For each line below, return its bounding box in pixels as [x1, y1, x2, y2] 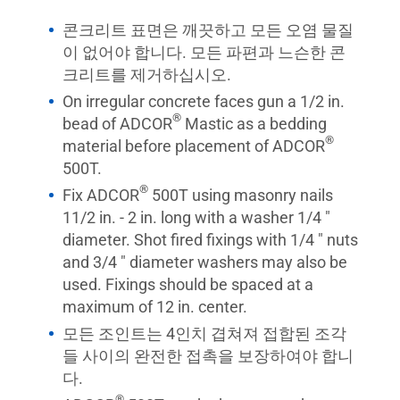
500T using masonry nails [148, 185, 333, 204]
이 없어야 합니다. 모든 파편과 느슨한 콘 [62, 42, 346, 62]
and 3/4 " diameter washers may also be [62, 252, 347, 271]
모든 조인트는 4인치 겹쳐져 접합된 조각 [62, 323, 346, 343]
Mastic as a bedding [181, 113, 327, 133]
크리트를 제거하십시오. [62, 64, 231, 84]
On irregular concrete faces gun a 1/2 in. [62, 91, 345, 111]
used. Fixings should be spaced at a [62, 274, 313, 294]
